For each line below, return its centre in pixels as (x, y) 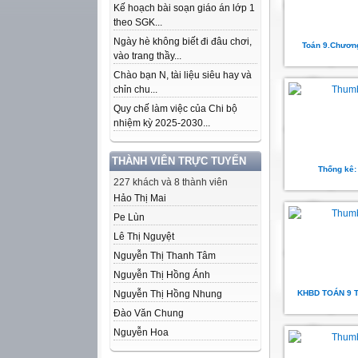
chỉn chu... (135, 89)
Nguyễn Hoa (141, 332)
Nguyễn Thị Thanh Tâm (165, 256)
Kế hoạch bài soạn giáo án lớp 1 (184, 8)
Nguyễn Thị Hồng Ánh (162, 275)
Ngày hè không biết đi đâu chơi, (183, 42)
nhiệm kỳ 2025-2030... (162, 123)
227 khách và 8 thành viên (171, 182)
